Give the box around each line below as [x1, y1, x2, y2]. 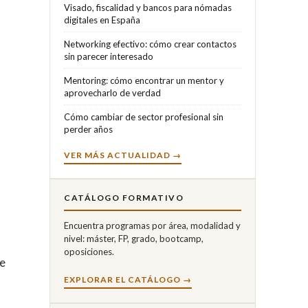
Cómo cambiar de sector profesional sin [64, 111, 223, 122]
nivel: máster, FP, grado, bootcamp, [64, 232, 203, 244]
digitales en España [64, 14, 140, 25]
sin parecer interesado [64, 50, 153, 62]
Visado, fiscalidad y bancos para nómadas [64, 1, 232, 13]
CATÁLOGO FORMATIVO [64, 192, 184, 203]
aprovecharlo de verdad [64, 87, 161, 98]
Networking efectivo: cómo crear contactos [64, 38, 236, 49]
